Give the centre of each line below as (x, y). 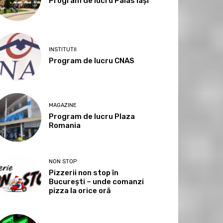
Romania (65, 126)
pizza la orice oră (80, 190)
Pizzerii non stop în (84, 172)
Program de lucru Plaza (92, 117)
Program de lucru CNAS (92, 61)
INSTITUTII (63, 50)
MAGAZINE (63, 106)
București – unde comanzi (97, 181)
